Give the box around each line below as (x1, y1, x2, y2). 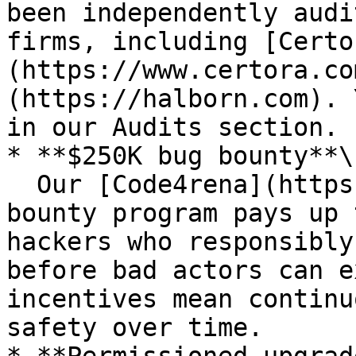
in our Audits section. (6, 113, 339, 141)
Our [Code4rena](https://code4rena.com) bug (6, 170, 37, 199)
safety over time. (6, 313, 263, 342)
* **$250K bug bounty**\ (6, 141, 354, 170)
